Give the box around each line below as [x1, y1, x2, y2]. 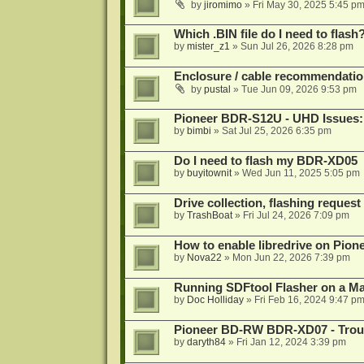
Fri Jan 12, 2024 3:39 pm [236, 336, 346, 349]
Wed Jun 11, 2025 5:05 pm [241, 167, 360, 180]
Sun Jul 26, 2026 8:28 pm [240, 41, 353, 53]
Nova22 [186, 252, 222, 264]
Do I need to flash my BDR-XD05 [173, 154, 357, 168]
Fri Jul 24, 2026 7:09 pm [242, 210, 349, 222]
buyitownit [186, 167, 232, 180]
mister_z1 [186, 41, 230, 53]
